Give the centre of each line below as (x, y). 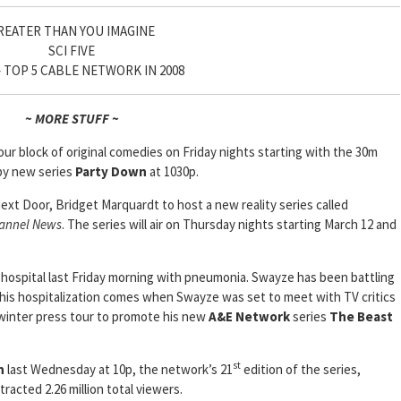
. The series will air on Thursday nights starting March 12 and (229, 225)
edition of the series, (301, 370)
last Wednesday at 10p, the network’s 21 (119, 370)
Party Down (111, 172)
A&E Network (249, 317)
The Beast (361, 317)
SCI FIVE (72, 51)
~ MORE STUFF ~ (72, 119)
